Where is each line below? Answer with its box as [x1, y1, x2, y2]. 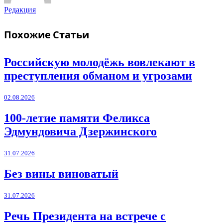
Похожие [4, 28, 53, 42]
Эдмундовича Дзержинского [4, 124, 157, 138]
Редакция [4, 5, 36, 14]
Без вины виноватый [4, 167, 118, 180]
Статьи [53, 28, 89, 42]
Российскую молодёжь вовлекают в [4, 56, 195, 69]
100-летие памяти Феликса [4, 111, 150, 124]
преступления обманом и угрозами [4, 69, 192, 83]
